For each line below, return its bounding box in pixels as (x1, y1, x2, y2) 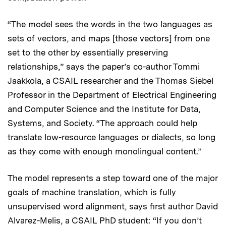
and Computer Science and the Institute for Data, (8, 103, 200, 114)
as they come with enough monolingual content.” (8, 146, 201, 156)
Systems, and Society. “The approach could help (8, 118, 197, 128)
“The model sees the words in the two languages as (8, 19, 212, 29)
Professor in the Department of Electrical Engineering (8, 89, 216, 100)
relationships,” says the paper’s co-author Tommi (8, 61, 200, 72)
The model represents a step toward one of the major (8, 173, 217, 183)
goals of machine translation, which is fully (8, 187, 176, 197)
